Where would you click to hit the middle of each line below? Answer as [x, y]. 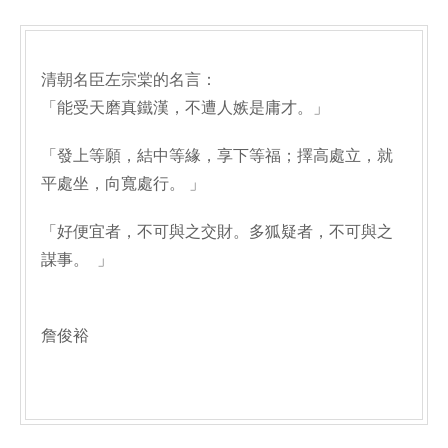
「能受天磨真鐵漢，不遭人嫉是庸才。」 [185, 107]
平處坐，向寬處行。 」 [123, 183]
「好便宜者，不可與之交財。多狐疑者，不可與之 [217, 231]
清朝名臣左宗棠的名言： [129, 79]
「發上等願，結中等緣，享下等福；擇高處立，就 [217, 155]
